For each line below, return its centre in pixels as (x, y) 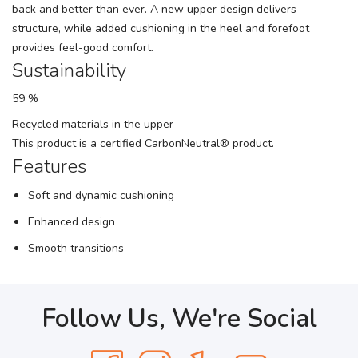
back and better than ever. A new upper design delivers (154, 9)
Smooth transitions (76, 248)
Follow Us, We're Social (179, 318)
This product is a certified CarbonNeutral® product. (143, 143)
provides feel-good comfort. (83, 48)
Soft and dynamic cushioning (101, 195)
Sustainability (72, 70)
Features (49, 166)
